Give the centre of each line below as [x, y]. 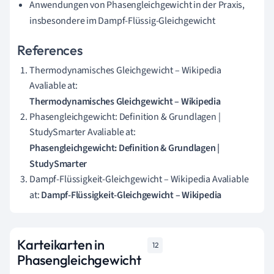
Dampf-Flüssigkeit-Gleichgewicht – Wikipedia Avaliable [139, 180]
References [50, 50]
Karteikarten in [61, 245]
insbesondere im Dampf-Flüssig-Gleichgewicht [122, 21]
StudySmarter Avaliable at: [83, 132]
